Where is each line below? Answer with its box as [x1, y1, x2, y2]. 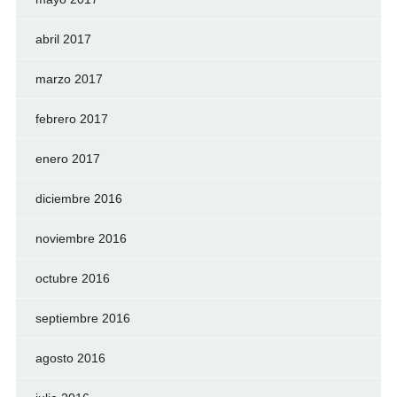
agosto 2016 [35, 351, 105, 366]
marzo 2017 [35, 72, 103, 87]
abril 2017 [35, 32, 91, 47]
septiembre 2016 [35, 311, 130, 326]
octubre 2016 [35, 271, 110, 286]
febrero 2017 [35, 112, 108, 127]
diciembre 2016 [35, 191, 122, 206]
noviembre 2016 [35, 231, 127, 246]
